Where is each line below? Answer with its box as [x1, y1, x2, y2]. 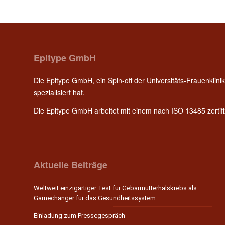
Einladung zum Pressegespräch [34, 212, 125, 220]
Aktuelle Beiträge [34, 158, 107, 172]
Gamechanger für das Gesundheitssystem [34, 194, 156, 202]
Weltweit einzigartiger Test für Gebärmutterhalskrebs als [34, 184, 197, 192]
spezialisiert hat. [34, 87, 85, 98]
